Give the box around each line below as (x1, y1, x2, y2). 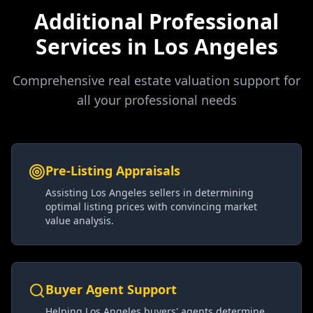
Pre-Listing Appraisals (45, 162, 180, 179)
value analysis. (45, 214, 114, 227)
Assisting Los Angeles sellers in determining (45, 186, 254, 199)
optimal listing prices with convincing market (45, 200, 257, 213)
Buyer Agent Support (45, 281, 177, 298)
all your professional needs (76, 92, 237, 108)
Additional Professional (34, 7, 279, 36)
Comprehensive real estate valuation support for (13, 72, 300, 89)
